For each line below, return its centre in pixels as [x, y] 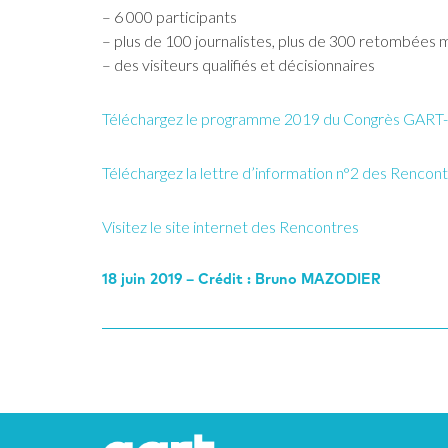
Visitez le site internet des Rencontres [230, 226]
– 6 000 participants [169, 16]
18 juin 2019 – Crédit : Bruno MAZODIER [241, 278]
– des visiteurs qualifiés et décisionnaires [238, 64]
